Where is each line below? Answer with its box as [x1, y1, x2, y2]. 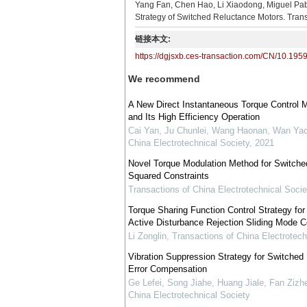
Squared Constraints [127, 171, 209, 181]
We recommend [127, 73, 200, 84]
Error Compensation [127, 264, 207, 274]
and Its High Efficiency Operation [127, 112, 260, 122]
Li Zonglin [127, 231, 167, 241]
